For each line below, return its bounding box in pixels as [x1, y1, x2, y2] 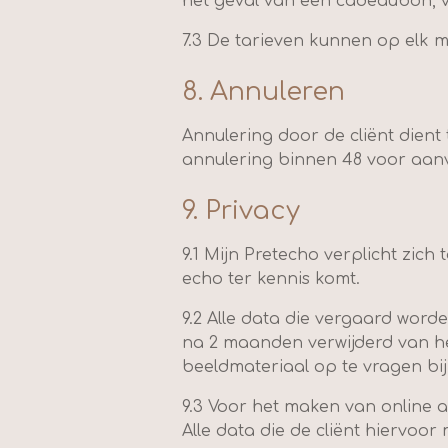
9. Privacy [182, 197, 300, 225]
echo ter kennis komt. [182, 270, 360, 288]
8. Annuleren [182, 78, 345, 106]
